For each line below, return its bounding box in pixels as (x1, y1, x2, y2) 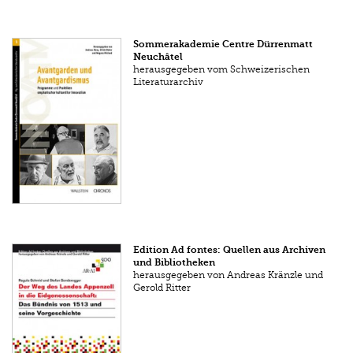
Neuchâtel (133, 51, 184, 63)
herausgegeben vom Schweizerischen (133, 64, 310, 76)
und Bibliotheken (133, 257, 216, 269)
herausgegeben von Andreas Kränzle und (133, 269, 324, 281)
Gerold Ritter (133, 282, 191, 294)
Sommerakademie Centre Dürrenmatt (133, 39, 314, 50)
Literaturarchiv (133, 76, 204, 88)
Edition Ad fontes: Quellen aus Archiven (133, 244, 326, 256)
